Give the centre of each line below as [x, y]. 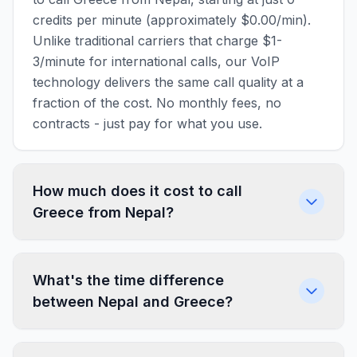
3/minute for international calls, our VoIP [156, 61]
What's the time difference [128, 280]
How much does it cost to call [137, 191]
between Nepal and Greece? [133, 302]
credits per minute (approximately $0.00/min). [172, 20]
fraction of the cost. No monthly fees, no [157, 103]
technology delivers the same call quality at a [168, 82]
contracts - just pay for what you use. [147, 124]
